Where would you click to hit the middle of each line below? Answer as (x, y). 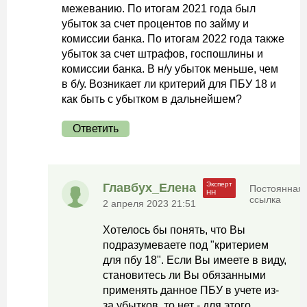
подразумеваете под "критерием (186, 245)
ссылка (265, 199)
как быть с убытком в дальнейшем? (152, 99)
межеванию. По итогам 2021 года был (159, 9)
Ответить (96, 128)
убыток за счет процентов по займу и (155, 24)
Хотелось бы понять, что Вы (174, 230)
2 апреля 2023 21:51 (149, 204)
